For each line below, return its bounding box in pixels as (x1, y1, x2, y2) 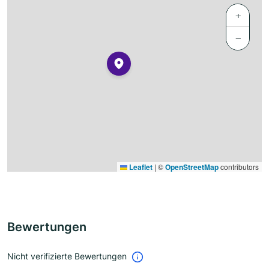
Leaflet (127, 162, 153, 173)
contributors (219, 162, 259, 172)
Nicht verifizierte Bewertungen (7, 251, 127, 262)
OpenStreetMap (165, 162, 219, 173)
